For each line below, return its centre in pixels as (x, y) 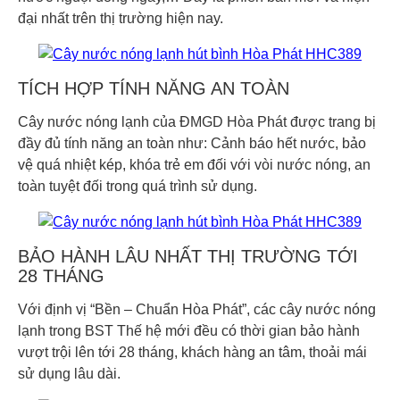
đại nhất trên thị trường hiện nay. (121, 19)
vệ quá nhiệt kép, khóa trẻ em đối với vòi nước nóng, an (194, 165)
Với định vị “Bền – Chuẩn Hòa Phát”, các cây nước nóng (197, 309)
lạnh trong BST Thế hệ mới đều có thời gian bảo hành (189, 330)
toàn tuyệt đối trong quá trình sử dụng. (137, 187)
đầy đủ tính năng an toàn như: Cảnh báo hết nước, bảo (192, 144)
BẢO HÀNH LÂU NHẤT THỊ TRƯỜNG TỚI (188, 256)
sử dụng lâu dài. (69, 373)
